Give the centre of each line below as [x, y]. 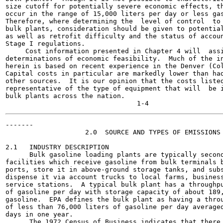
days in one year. [39, 214]
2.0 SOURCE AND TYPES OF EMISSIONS [113, 132]
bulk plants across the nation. [65, 96]
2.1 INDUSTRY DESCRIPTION [57, 147]
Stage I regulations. [45, 44]
